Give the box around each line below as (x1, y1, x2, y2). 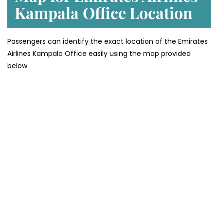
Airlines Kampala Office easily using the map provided (7, 48, 191, 58)
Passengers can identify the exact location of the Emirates (7, 36, 208, 46)
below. (7, 60, 31, 71)
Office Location (83, 1, 193, 23)
